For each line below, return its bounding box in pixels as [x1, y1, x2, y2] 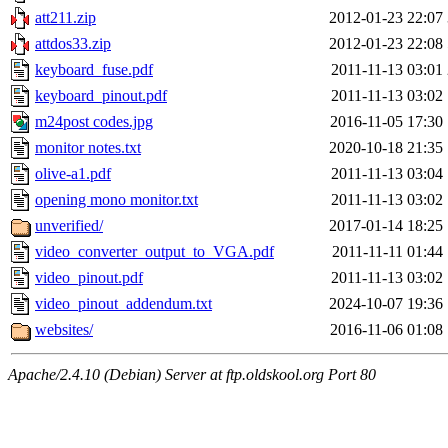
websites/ [35, 321, 93, 339]
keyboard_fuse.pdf [35, 61, 153, 79]
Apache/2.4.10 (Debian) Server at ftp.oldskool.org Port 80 [8, 366, 376, 384]
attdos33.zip [35, 35, 111, 53]
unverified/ [35, 217, 103, 235]
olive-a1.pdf [35, 165, 111, 183]
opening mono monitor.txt [35, 191, 198, 209]
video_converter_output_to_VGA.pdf [35, 243, 274, 261]
